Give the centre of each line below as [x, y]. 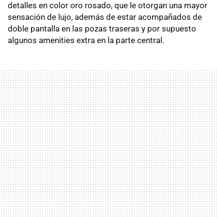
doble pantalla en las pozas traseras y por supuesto [102, 29]
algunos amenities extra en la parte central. [86, 40]
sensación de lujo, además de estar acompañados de [105, 17]
